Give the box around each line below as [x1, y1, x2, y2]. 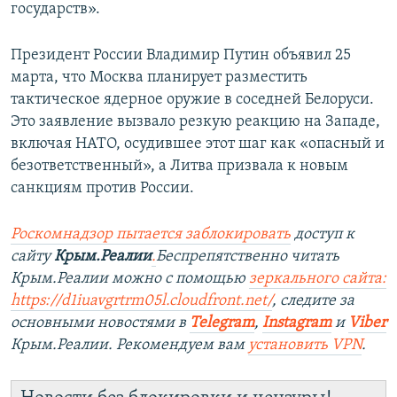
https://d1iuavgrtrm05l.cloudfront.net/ [11, 292, 272, 310]
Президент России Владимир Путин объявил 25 [11, 47, 351, 65]
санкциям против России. [11, 180, 194, 198]
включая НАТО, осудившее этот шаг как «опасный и [11, 136, 385, 153]
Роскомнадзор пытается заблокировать [11, 226, 291, 244]
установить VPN [248, 337, 362, 354]
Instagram [262, 315, 331, 332]
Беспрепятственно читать [156, 248, 339, 266]
